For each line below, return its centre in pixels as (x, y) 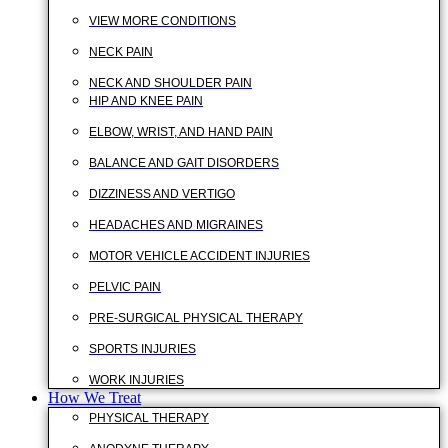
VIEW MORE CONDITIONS (162, 21)
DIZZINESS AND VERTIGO (162, 194)
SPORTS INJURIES (142, 349)
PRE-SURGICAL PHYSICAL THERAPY (196, 318)
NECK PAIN (121, 52)
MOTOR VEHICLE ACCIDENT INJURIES (199, 256)
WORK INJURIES (136, 380)
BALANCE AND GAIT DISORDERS (184, 163)
